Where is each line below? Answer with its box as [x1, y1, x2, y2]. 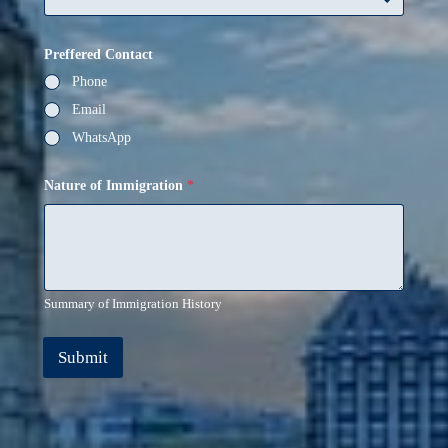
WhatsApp [71, 130, 131, 145]
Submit [57, 347, 108, 367]
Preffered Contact [43, 47, 153, 62]
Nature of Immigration [43, 178, 187, 193]
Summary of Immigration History [43, 295, 222, 311]
